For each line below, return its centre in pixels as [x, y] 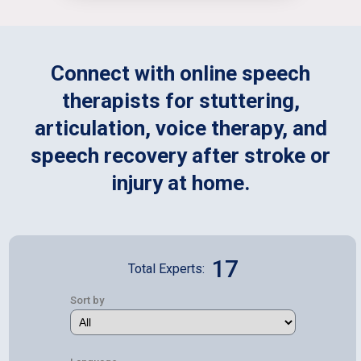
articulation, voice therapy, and [180, 128]
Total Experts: [166, 268]
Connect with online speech [180, 73]
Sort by [87, 300]
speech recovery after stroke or [180, 155]
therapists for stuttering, [180, 100]
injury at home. [180, 183]
